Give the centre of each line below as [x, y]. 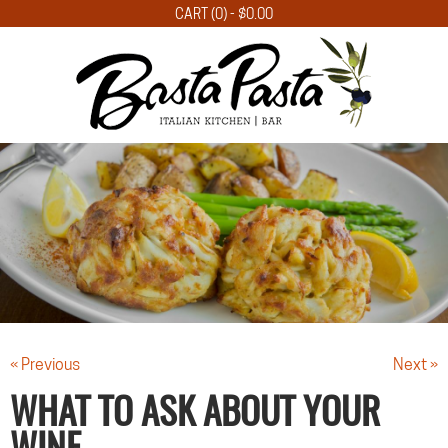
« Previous [45, 365]
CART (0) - [206, 13]
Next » [415, 365]
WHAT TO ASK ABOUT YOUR [195, 415]
